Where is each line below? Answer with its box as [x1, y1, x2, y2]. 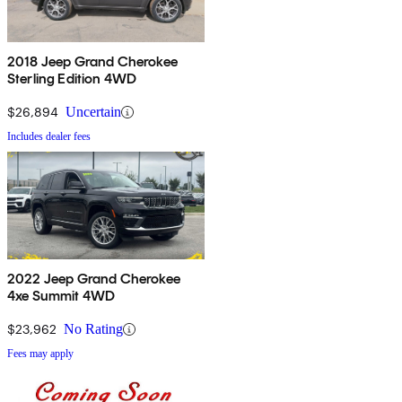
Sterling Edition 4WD [7, 70, 137, 88]
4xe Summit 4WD [7, 287, 116, 305]
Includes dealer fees [7, 130, 91, 144]
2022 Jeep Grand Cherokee [7, 270, 180, 288]
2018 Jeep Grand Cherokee [7, 53, 178, 71]
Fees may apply [7, 347, 74, 361]
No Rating [64, 321, 123, 337]
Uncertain [66, 104, 121, 120]
